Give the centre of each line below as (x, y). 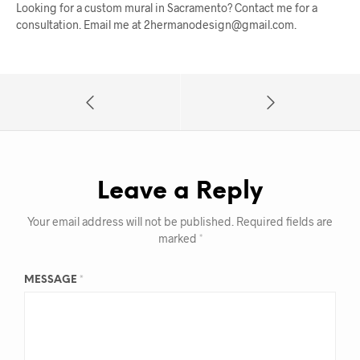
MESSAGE (52, 280)
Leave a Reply (180, 192)
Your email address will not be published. (131, 222)
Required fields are (284, 222)
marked (178, 239)
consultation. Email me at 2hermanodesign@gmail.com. (156, 25)
